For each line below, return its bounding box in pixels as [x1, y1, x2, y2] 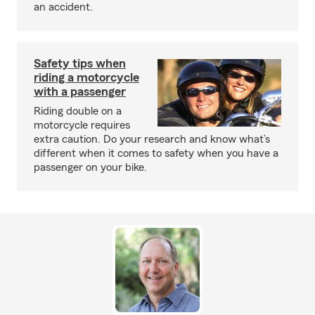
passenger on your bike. [34, 162, 147, 173]
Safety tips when [34, 57, 126, 70]
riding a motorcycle [34, 71, 139, 84]
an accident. [34, 1, 93, 13]
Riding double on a [34, 105, 122, 117]
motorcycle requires [34, 120, 130, 131]
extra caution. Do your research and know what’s [34, 134, 270, 145]
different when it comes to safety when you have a [34, 148, 278, 159]
